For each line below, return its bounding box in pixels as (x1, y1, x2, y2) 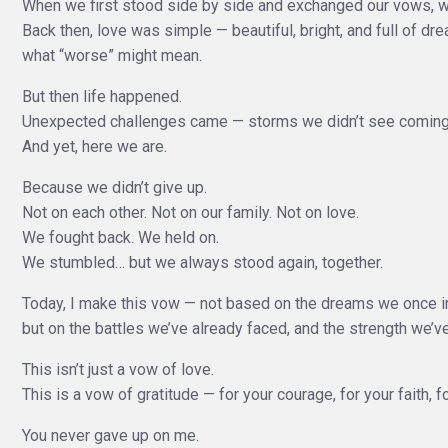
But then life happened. (22, 87, 182, 106)
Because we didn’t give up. (22, 178, 207, 197)
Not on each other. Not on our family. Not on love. (22, 203, 359, 222)
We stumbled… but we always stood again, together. (22, 253, 383, 272)
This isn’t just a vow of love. (22, 360, 214, 379)
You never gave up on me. (22, 426, 199, 445)
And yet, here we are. (22, 137, 167, 156)
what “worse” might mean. (22, 46, 202, 65)
